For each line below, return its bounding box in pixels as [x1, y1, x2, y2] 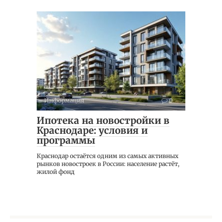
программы [37, 134, 95, 146]
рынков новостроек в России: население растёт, [37, 160, 179, 167]
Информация [44, 97, 84, 104]
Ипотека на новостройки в [37, 114, 169, 126]
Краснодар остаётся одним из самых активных [37, 152, 178, 160]
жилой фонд [37, 168, 75, 175]
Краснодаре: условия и [37, 124, 148, 136]
